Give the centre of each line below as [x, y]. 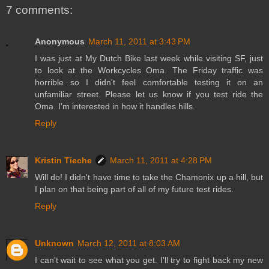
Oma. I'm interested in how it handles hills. [115, 106]
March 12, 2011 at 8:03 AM [129, 243]
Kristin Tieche [63, 160]
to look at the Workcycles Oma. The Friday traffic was [149, 70]
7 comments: [39, 10]
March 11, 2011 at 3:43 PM [139, 41]
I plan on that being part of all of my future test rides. [134, 189]
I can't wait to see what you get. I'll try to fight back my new [149, 260]
